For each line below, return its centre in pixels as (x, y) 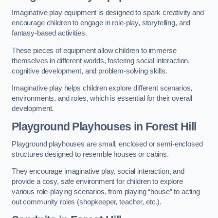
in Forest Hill (164, 127)
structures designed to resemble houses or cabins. (90, 154)
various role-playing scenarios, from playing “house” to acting (106, 192)
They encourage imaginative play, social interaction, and (98, 172)
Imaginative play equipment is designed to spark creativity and (108, 13)
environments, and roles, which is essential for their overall (102, 99)
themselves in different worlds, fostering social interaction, (101, 61)
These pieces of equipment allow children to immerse (94, 50)
